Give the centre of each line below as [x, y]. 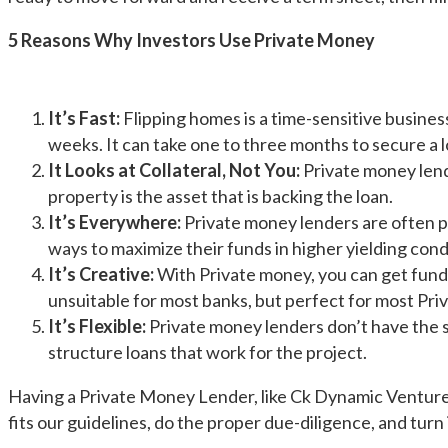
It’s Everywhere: [114, 222]
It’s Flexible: [97, 326]
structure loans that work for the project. [207, 352]
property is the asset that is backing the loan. [220, 196]
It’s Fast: [84, 118]
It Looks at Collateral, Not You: [174, 170]
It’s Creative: [102, 274]
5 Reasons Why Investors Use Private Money [191, 40]
